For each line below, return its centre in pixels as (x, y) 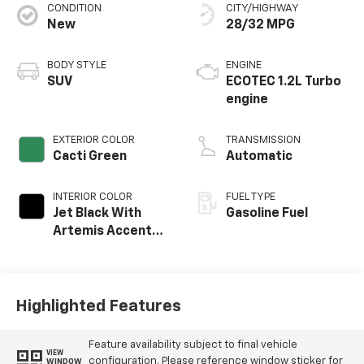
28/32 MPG (260, 25)
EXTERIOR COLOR (93, 140)
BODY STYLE (76, 65)
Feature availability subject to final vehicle (193, 345)
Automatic (259, 157)
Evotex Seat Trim (106, 249)
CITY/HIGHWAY (262, 9)
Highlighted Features (98, 306)
